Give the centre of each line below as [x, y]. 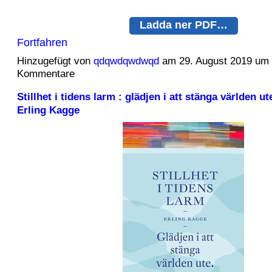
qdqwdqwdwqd [126, 61]
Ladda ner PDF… [183, 25]
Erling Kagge [48, 110]
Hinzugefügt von [55, 61]
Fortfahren [42, 42]
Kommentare [46, 73]
